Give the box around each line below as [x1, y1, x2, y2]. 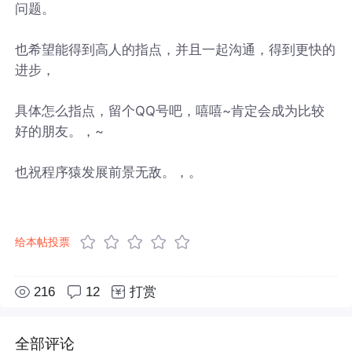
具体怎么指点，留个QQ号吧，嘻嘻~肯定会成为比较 [15, 102, 325, 119]
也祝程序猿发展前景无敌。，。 [15, 163, 203, 180]
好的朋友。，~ [15, 123, 104, 139]
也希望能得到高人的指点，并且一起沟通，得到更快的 [15, 41, 336, 57]
